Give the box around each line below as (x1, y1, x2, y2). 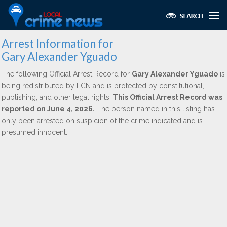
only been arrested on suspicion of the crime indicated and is (2, 117, 203, 125)
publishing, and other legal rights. (2, 93, 113, 101)
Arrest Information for (2, 36, 113, 50)
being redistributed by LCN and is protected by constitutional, (2, 82, 204, 90)
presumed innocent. (2, 128, 67, 136)
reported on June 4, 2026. (2, 105, 95, 113)
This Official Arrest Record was (113, 93, 222, 101)
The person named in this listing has (95, 105, 215, 113)
